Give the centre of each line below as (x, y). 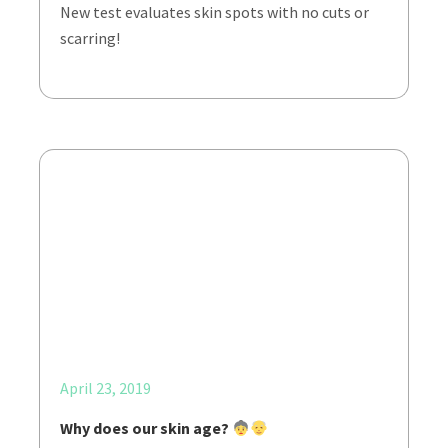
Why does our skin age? (146, 428)
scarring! (90, 38)
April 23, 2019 (105, 388)
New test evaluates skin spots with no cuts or (214, 12)
